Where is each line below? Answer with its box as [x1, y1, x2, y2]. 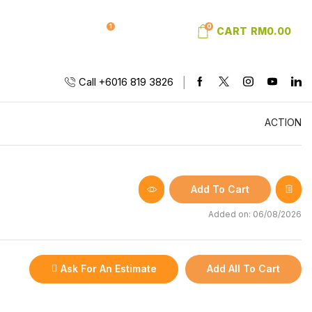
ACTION [265, 116, 302, 128]
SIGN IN [43, 25, 81, 37]
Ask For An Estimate [60, 263, 157, 275]
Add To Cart [191, 183, 250, 195]
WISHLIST [118, 25, 169, 37]
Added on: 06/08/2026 [208, 209, 302, 219]
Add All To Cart [207, 263, 281, 275]
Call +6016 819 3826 [78, 75, 173, 88]
